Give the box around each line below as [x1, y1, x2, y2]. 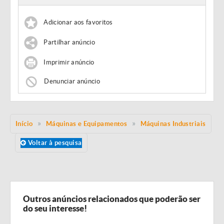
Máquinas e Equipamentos [45, 120, 127, 127]
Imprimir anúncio [43, 58, 94, 66]
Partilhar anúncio [43, 38, 95, 46]
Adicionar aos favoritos [43, 18, 113, 26]
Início [15, 120, 33, 127]
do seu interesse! [23, 203, 87, 213]
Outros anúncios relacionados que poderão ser [23, 194, 200, 203]
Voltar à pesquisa [26, 139, 82, 146]
